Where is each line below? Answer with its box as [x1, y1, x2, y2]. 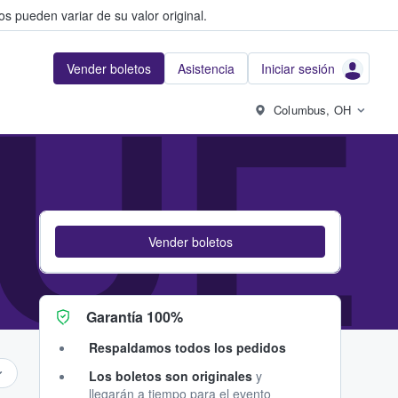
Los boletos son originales [89, 367, 252, 385]
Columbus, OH [274, 101, 351, 118]
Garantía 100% [86, 306, 183, 327]
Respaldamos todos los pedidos [89, 338, 286, 356]
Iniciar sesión [261, 60, 335, 77]
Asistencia [178, 60, 235, 77]
